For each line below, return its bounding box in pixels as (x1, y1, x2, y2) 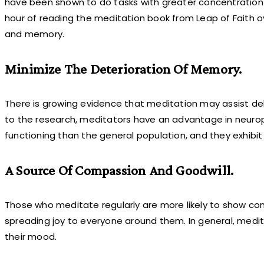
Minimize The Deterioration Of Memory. (5, 60, 242, 77)
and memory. (5, 27, 65, 40)
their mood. (5, 230, 57, 243)
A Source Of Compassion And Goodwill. (5, 161, 234, 178)
